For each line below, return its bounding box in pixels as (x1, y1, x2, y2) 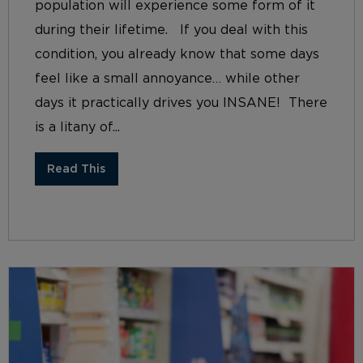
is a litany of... (35, 121, 120, 135)
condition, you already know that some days (35, 48, 319, 62)
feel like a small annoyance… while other (35, 72, 300, 86)
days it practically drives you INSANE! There (35, 96, 327, 110)
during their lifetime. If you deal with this (35, 23, 308, 37)
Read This (47, 162, 106, 175)
